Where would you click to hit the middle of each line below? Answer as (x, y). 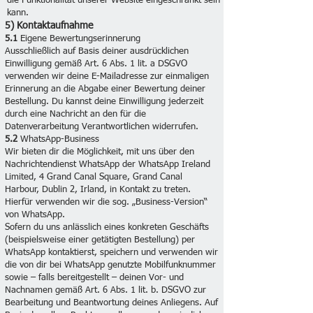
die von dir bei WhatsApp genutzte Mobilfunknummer (110, 265)
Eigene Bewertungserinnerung (80, 39)
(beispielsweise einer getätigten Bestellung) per (100, 240)
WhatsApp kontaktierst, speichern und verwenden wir (111, 253)
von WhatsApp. (35, 215)
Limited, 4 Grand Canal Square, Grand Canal (94, 177)
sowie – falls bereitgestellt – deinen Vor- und (94, 278)
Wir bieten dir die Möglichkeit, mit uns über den (100, 152)
